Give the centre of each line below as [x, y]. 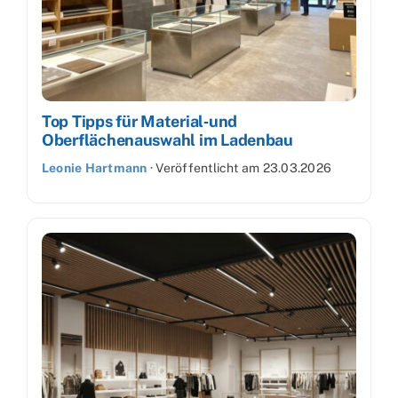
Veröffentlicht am [209, 167]
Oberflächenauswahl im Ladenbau [167, 139]
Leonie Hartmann [95, 167]
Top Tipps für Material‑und [139, 121]
